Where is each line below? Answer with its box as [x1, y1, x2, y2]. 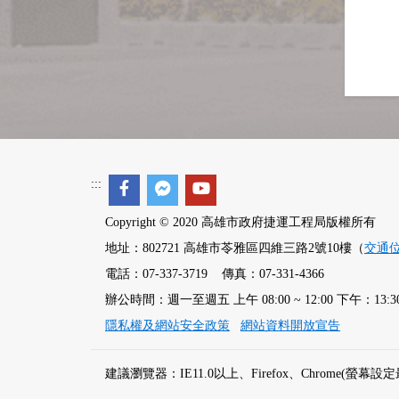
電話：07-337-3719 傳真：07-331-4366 [105, 266, 324, 281]
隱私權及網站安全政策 [105, 318, 230, 332]
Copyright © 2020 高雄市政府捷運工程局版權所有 [105, 215, 376, 229]
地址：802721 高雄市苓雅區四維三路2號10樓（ [105, 240, 364, 255]
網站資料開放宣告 [240, 318, 340, 332]
